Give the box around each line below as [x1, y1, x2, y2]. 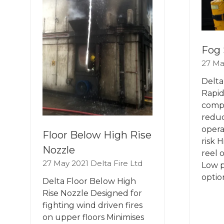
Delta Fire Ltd [90, 158, 142, 168]
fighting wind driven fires [42, 200, 142, 210]
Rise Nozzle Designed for [42, 188, 142, 198]
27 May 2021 [42, 158, 90, 168]
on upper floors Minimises [42, 212, 144, 222]
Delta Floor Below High [42, 176, 136, 186]
